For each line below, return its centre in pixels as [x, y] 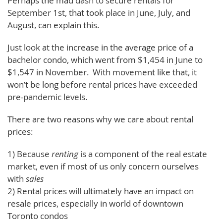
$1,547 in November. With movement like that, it [102, 72]
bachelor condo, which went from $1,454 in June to [105, 59]
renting [65, 154]
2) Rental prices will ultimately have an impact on [101, 191]
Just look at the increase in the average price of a [100, 47]
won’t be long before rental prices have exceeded [102, 84]
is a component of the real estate [143, 154]
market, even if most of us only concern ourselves [103, 166]
